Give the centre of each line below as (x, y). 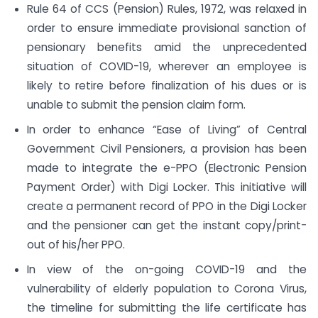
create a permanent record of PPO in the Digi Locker (166, 206)
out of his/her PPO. (76, 245)
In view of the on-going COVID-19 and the (166, 269)
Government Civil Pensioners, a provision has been (166, 149)
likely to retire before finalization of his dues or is (166, 86)
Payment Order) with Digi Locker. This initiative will (166, 187)
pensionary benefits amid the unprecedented (166, 48)
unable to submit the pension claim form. (136, 105)
